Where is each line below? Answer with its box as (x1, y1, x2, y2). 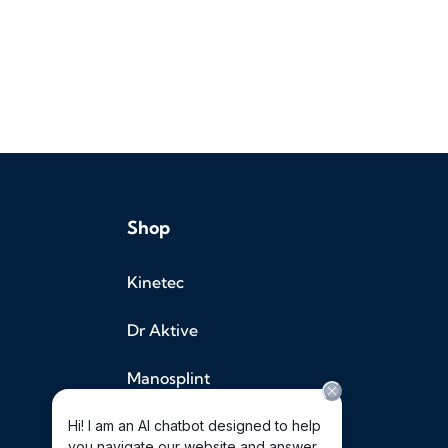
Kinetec (127, 272, 184, 293)
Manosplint (127, 368, 210, 389)
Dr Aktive (127, 320, 198, 341)
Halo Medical (127, 416, 223, 437)
